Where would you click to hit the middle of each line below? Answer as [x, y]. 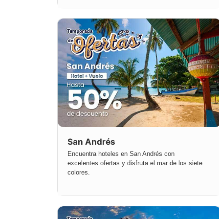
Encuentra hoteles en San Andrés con [121, 154]
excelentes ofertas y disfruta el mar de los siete [135, 163]
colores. [79, 173]
